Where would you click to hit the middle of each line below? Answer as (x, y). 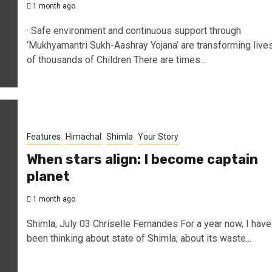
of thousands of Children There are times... (116, 59)
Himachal (83, 136)
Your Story (158, 136)
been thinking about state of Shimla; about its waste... (139, 238)
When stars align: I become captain (142, 159)
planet (48, 176)
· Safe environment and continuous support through (134, 30)
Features (43, 136)
